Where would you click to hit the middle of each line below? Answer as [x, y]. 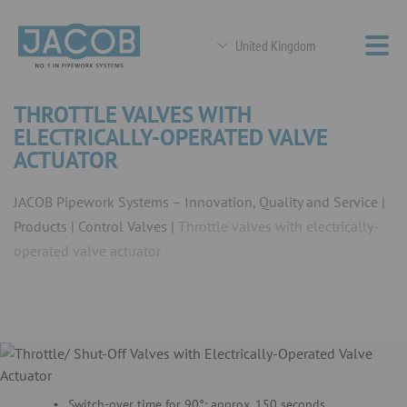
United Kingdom [275, 45]
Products [40, 226]
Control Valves [123, 226]
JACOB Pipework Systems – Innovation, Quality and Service [196, 202]
